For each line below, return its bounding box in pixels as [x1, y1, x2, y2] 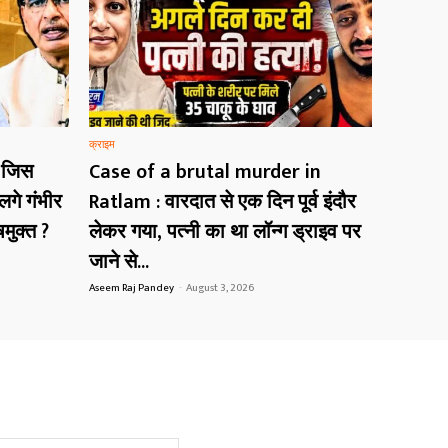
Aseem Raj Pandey [89, 279, 174, 298]
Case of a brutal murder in [89, 155, 321, 190]
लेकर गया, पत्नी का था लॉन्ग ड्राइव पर [89, 215, 361, 250]
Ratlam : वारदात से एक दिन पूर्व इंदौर [89, 185, 356, 220]
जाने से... [89, 245, 149, 280]
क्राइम [89, 136, 115, 155]
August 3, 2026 [186, 279, 254, 298]
